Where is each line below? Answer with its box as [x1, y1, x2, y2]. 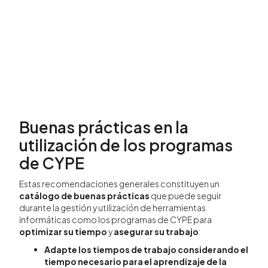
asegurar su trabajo [114, 226, 199, 237]
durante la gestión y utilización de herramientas [19, 202, 206, 214]
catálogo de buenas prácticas [19, 190, 150, 202]
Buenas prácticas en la [19, 117, 188, 137]
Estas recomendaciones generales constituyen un [19, 178, 220, 190]
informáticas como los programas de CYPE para [19, 214, 212, 226]
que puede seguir [150, 190, 221, 202]
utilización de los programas [19, 135, 233, 155]
